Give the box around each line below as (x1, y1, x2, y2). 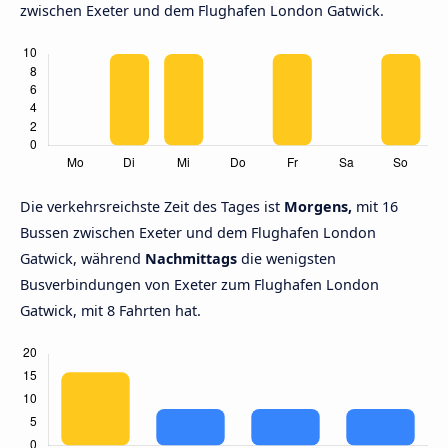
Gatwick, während (20, 249, 145, 269)
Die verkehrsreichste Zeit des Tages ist (20, 197, 284, 217)
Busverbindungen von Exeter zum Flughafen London (20, 275, 379, 295)
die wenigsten (237, 249, 336, 269)
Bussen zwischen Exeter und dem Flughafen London (20, 223, 376, 243)
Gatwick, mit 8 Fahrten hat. (20, 301, 201, 321)
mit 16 (352, 197, 398, 217)
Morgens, (284, 197, 352, 217)
